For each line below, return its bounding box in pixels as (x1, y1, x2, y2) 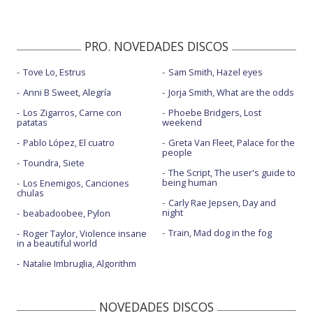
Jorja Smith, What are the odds (168, 86, 294, 99)
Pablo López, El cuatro (23, 136, 115, 150)
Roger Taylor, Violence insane (23, 227, 147, 240)
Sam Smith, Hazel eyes (168, 66, 263, 79)
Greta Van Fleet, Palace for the (168, 136, 295, 150)
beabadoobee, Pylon (23, 207, 110, 220)
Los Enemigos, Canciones (23, 177, 129, 190)
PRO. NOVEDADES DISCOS (85, 38, 228, 55)
